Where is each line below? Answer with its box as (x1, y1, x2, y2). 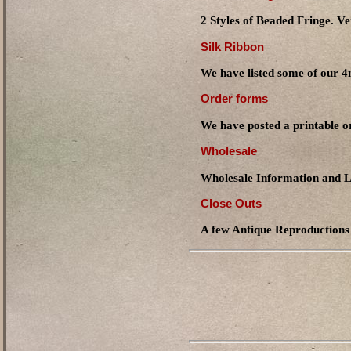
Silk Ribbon (201, 39, 265, 53)
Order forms (201, 92, 269, 106)
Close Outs (201, 196, 262, 210)
